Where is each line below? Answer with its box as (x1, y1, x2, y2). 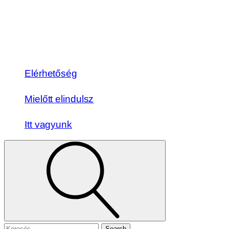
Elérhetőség (25, 67, 77, 79)
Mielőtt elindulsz (25, 93, 94, 104)
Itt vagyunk (25, 119, 72, 130)
